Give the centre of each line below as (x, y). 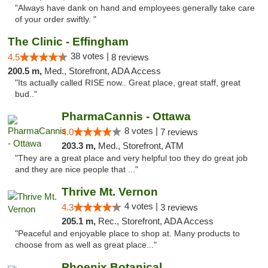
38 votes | (91, 56)
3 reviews (179, 207)
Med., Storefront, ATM (141, 146)
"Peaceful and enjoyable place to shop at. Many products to (127, 234)
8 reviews (130, 57)
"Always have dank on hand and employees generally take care (135, 8)
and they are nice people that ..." (77, 170)
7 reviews (179, 132)
